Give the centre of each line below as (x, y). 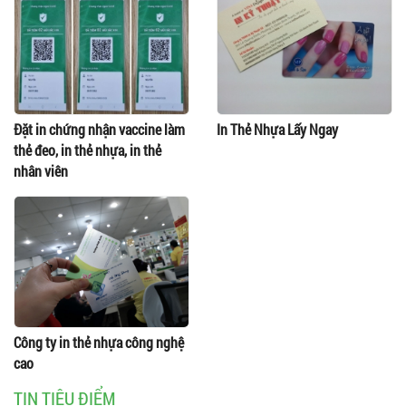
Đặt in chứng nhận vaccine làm (99, 130)
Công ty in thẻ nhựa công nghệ (99, 343)
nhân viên (41, 171)
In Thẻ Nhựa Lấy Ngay (277, 130)
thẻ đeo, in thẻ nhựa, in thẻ (87, 150)
